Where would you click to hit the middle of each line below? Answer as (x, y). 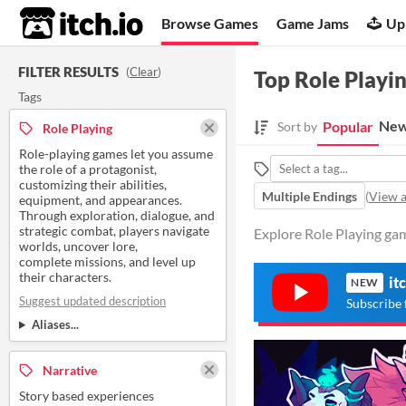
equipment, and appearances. (101, 200)
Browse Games (210, 23)
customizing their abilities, (93, 184)
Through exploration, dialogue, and (117, 215)
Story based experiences (87, 396)
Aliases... (55, 324)
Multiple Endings (309, 196)
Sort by (297, 127)
